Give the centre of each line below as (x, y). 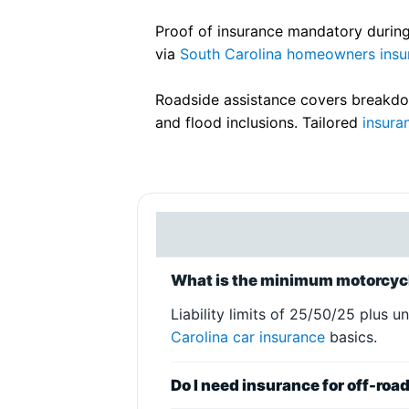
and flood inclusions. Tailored (259, 123)
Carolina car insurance (248, 336)
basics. (351, 336)
